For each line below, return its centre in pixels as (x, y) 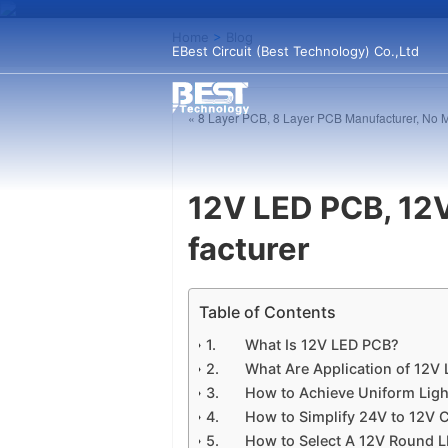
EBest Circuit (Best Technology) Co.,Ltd (295, 51)
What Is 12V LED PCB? (322, 344)
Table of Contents (267, 311)
